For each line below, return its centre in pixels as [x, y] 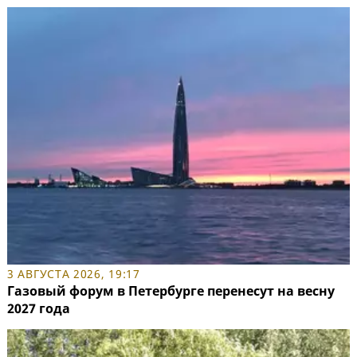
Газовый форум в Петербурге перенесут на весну [171, 290]
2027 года [39, 308]
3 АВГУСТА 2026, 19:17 [74, 273]
